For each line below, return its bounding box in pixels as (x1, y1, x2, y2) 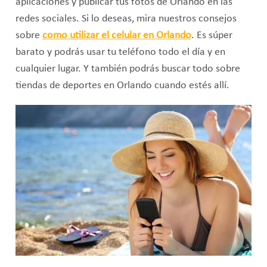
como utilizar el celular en (42, 30, 156, 41)
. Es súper (191, 30, 232, 41)
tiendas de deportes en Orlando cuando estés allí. (15, 80, 229, 91)
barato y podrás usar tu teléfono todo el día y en (15, 47, 225, 58)
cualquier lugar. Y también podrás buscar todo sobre (15, 64, 240, 74)
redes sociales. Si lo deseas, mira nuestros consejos (15, 14, 237, 24)
